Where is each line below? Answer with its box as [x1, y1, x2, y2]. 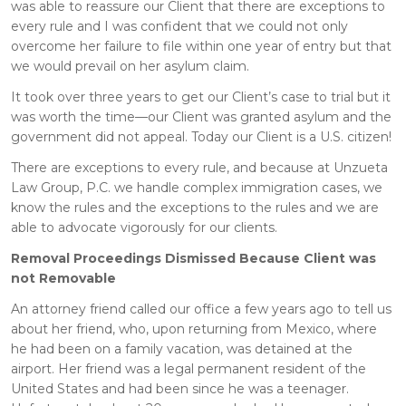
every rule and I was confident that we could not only [11, 17, 348, 34]
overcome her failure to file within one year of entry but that [11, 37, 391, 54]
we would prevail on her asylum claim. [11, 57, 249, 74]
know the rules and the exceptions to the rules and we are [11, 198, 379, 216]
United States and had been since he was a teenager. [11, 380, 349, 397]
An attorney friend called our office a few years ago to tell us [11, 300, 391, 317]
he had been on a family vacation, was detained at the [11, 340, 353, 357]
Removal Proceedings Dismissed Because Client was [11, 249, 376, 266]
